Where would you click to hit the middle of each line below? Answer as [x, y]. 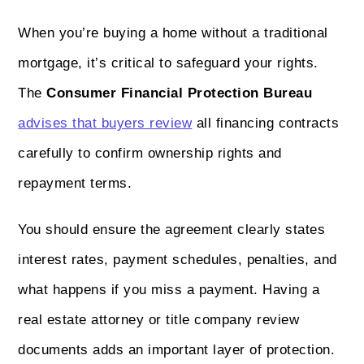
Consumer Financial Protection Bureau [180, 93]
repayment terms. [75, 184]
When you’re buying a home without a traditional [173, 33]
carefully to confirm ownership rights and [150, 154]
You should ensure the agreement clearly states [172, 230]
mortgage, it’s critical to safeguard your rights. [168, 63]
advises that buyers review [105, 123]
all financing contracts [266, 123]
